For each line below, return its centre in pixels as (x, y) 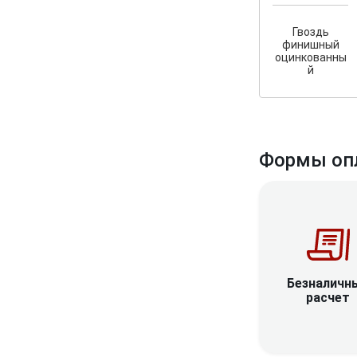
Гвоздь (310, 31)
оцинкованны (310, 57)
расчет (328, 297)
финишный (310, 44)
